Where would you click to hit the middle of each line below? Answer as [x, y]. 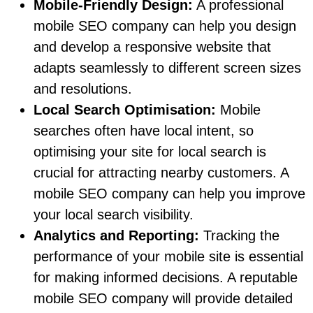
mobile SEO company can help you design [165, 26]
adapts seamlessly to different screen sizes [167, 68]
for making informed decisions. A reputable [166, 278]
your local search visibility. [114, 215]
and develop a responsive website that [152, 47]
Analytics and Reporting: [116, 236]
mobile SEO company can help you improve [169, 194]
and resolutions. [83, 89]
